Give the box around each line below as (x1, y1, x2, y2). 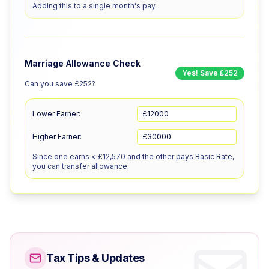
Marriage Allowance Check (25, 58, 141, 68)
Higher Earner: (32, 132, 82, 141)
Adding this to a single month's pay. (32, 1, 157, 10)
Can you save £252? (25, 79, 95, 88)
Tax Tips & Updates (46, 252, 145, 264)
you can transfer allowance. (32, 162, 129, 171)
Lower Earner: (32, 109, 80, 118)
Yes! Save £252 (182, 68, 238, 77)
